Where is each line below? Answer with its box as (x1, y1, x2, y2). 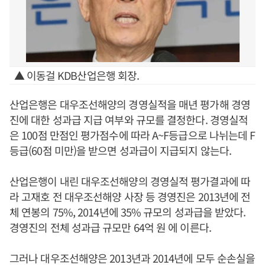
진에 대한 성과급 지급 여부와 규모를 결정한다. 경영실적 (9, 112, 248, 127)
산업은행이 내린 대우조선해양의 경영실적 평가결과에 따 (9, 173, 250, 189)
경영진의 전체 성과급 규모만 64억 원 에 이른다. (9, 219, 211, 235)
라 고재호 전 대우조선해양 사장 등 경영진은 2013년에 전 (9, 189, 251, 204)
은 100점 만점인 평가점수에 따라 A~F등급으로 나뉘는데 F (9, 127, 256, 143)
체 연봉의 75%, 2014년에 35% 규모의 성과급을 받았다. (9, 204, 246, 219)
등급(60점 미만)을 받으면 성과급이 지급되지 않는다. (9, 143, 232, 158)
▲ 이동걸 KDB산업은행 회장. (14, 67, 140, 83)
